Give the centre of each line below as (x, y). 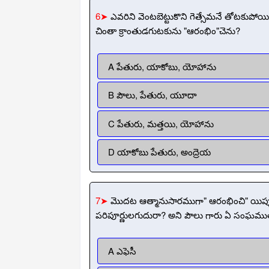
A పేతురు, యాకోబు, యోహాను (162, 66)
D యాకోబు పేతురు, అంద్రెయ (159, 152)
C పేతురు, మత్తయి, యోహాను (161, 123)
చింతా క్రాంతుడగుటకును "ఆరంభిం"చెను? (168, 30)
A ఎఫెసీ (122, 251)
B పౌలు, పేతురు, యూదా (152, 95)
